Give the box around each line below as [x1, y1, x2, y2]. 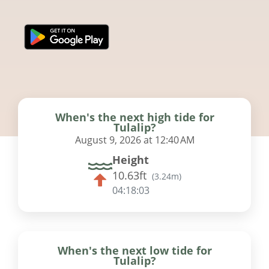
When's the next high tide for [55, 109, 214, 124]
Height [112, 152, 149, 167]
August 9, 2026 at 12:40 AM [74, 133, 195, 147]
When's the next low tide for [57, 243, 212, 258]
